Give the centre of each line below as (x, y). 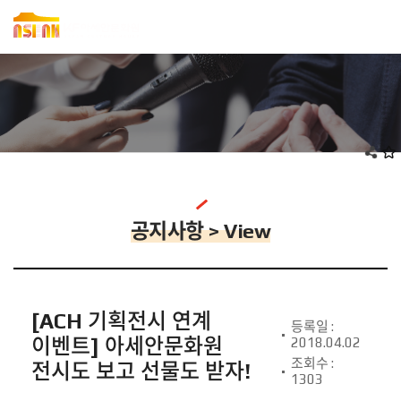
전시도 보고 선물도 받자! (141, 371)
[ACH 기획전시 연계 (121, 321)
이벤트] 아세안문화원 (127, 346)
